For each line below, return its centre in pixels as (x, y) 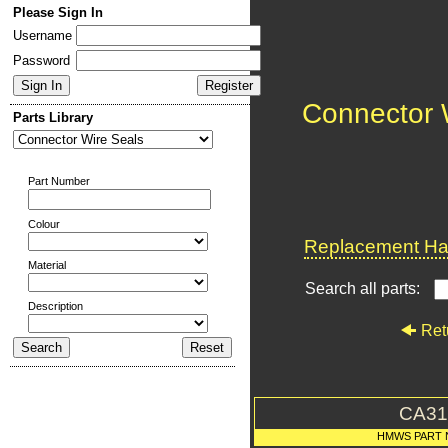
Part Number (59, 181)
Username (42, 35)
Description (55, 306)
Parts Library (53, 117)
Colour (44, 224)
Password (41, 60)
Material (47, 265)
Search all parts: (364, 288)
